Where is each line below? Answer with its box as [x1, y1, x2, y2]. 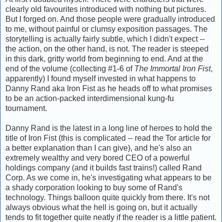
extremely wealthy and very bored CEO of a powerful [5, 153, 190, 162]
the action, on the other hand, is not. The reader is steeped [5, 44, 209, 53]
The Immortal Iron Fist [134, 64, 211, 73]
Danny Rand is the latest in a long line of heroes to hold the [5, 123, 212, 132]
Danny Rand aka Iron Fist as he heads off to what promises [5, 84, 212, 93]
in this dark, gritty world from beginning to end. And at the [5, 54, 203, 63]
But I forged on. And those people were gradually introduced [5, 14, 215, 23]
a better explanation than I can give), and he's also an [5, 143, 192, 152]
